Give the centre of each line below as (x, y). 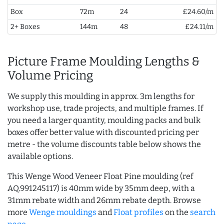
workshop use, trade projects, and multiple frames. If (105, 108)
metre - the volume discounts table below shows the (104, 144)
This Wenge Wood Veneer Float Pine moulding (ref (100, 176)
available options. (40, 156)
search (203, 212)
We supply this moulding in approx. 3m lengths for (101, 96)
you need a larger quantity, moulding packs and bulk (104, 120)
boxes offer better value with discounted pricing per (103, 132)
